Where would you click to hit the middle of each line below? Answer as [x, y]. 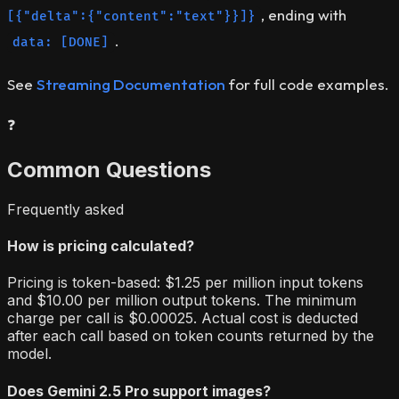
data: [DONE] [61, 42]
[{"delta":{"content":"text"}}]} [131, 16]
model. [29, 354]
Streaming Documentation [131, 84]
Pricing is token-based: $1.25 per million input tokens [185, 283]
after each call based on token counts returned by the [191, 336]
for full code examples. [307, 84]
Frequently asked [65, 209]
